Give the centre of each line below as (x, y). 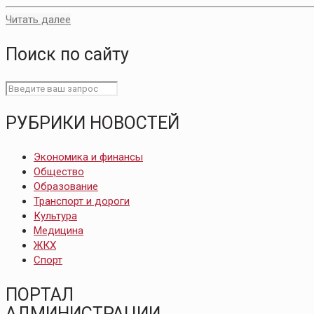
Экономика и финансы (88, 157)
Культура (55, 216)
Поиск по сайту (67, 55)
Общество (59, 172)
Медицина (59, 231)
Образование (66, 187)
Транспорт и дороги (82, 202)
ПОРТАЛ (40, 295)
